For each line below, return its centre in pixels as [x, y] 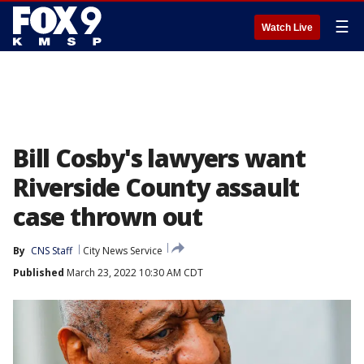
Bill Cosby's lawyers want [159, 158]
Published [39, 273]
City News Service [123, 251]
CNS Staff [52, 251]
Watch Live [287, 28]
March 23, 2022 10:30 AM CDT [134, 273]
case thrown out [108, 217]
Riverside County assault [156, 187]
